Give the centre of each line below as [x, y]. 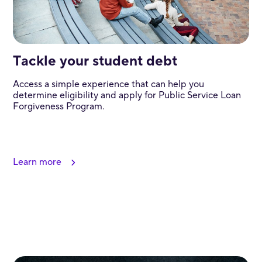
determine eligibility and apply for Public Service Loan [127, 95]
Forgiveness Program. [58, 106]
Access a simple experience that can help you [108, 84]
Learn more [37, 162]
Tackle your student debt [95, 61]
